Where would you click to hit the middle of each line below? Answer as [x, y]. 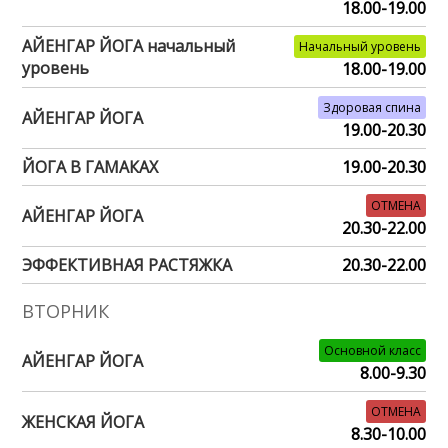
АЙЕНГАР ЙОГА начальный [129, 45]
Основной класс [372, 350]
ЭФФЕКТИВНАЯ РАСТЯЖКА [127, 264]
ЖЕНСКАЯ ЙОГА [83, 421]
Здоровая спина [371, 107]
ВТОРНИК [66, 310]
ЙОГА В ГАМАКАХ [90, 166]
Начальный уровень [359, 46]
